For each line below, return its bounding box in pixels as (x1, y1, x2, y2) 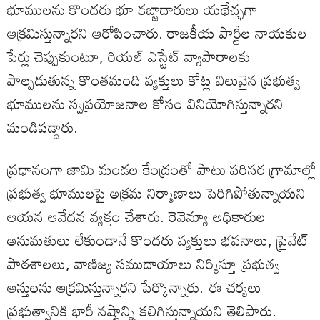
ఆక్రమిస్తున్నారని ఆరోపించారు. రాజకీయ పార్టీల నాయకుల (7, 17, 307, 48)
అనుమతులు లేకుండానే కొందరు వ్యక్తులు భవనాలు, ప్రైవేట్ (7, 224, 309, 255)
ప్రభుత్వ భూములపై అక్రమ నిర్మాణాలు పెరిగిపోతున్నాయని (7, 177, 306, 208)
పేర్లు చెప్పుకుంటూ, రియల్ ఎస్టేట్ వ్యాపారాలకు (7, 41, 251, 71)
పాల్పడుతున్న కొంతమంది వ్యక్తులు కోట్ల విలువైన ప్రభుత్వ (7, 64, 300, 95)
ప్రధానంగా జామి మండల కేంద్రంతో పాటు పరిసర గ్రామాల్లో (7, 154, 316, 184)
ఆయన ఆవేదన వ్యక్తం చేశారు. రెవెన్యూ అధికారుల (7, 201, 266, 231)
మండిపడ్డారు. (7, 111, 78, 142)
